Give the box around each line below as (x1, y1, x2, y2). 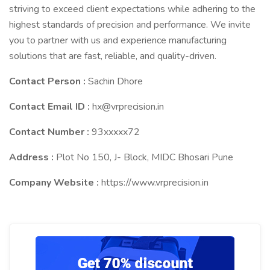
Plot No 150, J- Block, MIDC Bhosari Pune (56, 151, 233, 164)
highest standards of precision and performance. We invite (9, 18, 251, 31)
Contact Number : (9, 125, 92, 139)
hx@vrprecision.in (92, 100, 164, 113)
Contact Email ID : (9, 100, 92, 113)
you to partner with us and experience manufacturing (9, 34, 227, 47)
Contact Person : (9, 75, 88, 88)
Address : (9, 151, 56, 164)
